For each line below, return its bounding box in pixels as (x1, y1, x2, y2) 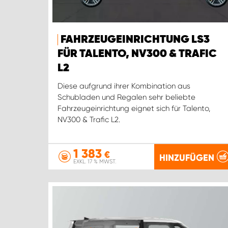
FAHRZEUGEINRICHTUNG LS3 (61, 34, 210, 46)
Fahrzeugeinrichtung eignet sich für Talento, (58, 104, 210, 113)
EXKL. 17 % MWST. (73, 158, 116, 165)
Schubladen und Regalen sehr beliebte (58, 93, 195, 102)
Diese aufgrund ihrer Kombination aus (58, 81, 190, 91)
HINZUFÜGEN (159, 152, 214, 163)
